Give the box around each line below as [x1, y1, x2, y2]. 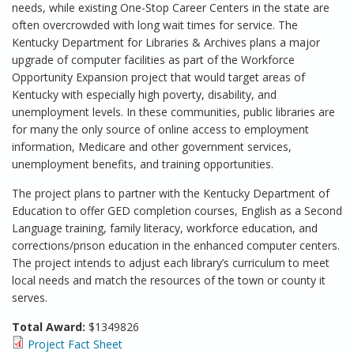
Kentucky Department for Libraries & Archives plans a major [12, 35, 320, 50]
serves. [12, 290, 47, 305]
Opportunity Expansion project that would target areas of [12, 70, 305, 85]
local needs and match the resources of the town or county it [12, 273, 326, 288]
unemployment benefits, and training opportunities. [12, 156, 273, 171]
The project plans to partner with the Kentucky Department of [12, 186, 330, 201]
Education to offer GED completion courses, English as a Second [12, 203, 342, 218]
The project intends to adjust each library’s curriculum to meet [12, 255, 330, 270]
